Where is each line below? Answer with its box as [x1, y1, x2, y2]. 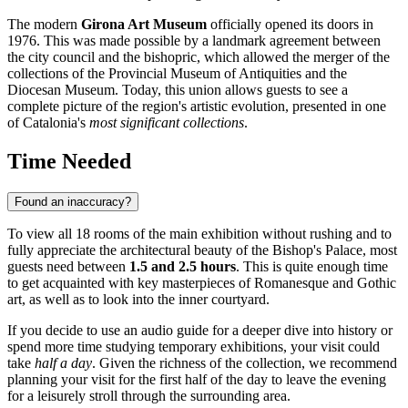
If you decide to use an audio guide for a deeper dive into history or [7, 322, 393, 339]
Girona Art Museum [81, 16, 207, 33]
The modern [7, 16, 81, 33]
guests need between [7, 259, 129, 275]
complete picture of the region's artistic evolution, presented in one [7, 98, 386, 115]
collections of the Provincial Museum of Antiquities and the [7, 66, 347, 82]
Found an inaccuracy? [15, 195, 131, 209]
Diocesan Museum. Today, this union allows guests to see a [7, 82, 348, 98]
